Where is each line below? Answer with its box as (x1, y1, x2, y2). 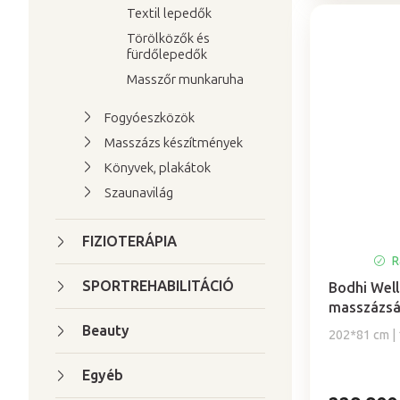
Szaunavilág (104, 185, 173, 201)
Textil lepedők (127, 5, 212, 21)
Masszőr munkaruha (127, 71, 244, 87)
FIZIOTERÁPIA (82, 233, 177, 250)
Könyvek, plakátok (104, 160, 211, 176)
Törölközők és (127, 30, 210, 46)
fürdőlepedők (127, 46, 207, 62)
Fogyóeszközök (104, 110, 195, 126)
